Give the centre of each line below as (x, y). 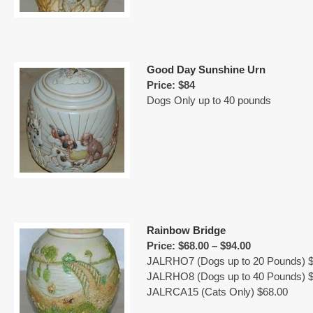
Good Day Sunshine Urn (206, 70)
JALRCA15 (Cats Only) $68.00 (217, 292)
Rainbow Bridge (186, 230)
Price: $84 (171, 85)
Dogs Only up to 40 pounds (209, 100)
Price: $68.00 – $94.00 (199, 246)
